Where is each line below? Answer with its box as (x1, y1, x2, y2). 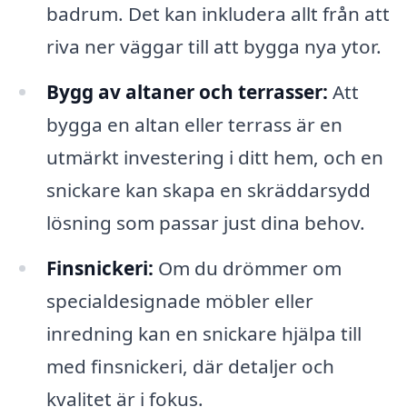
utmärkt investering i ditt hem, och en (45, 144, 383, 171)
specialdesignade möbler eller (45, 288, 313, 314)
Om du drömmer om (153, 255, 342, 282)
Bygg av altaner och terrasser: (45, 79, 328, 105)
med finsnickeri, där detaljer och (45, 353, 334, 380)
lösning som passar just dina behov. (45, 210, 365, 236)
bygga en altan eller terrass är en (45, 112, 342, 138)
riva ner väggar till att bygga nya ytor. (45, 34, 382, 60)
